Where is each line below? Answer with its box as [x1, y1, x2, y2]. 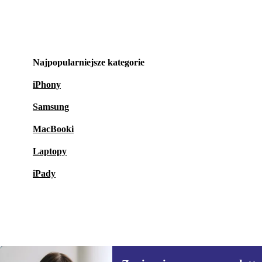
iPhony [33, 79, 61, 89]
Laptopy [33, 146, 67, 156]
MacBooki [33, 123, 74, 134]
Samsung [33, 101, 69, 112]
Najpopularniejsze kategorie [33, 57, 144, 67]
